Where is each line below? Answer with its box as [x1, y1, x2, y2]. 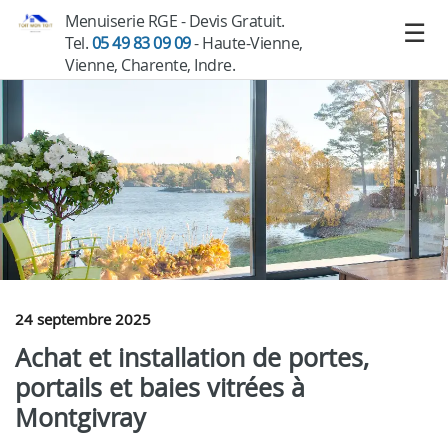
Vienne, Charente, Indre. [65, 54, 235, 76]
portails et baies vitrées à [15, 371, 305, 404]
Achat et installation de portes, [15, 341, 369, 374]
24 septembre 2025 [15, 309, 151, 329]
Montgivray [15, 401, 146, 434]
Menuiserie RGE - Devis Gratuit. [65, 10, 285, 32]
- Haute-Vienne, [190, 32, 303, 54]
